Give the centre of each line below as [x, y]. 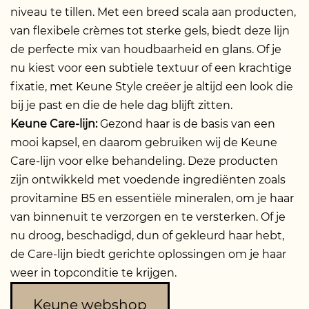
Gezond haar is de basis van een [188, 123]
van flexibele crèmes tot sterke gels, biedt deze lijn [150, 30]
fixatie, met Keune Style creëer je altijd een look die [152, 86]
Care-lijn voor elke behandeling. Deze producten [144, 161]
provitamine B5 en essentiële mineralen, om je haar [152, 198]
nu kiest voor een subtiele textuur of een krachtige [151, 68]
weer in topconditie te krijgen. [93, 272]
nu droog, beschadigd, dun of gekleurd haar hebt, [147, 235]
